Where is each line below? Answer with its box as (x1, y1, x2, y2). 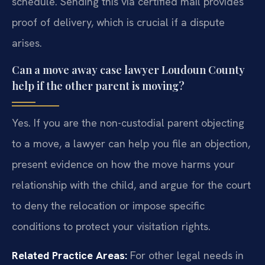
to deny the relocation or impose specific (12, 198, 205, 212)
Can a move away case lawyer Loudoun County (12, 62, 245, 77)
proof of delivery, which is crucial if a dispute (12, 15, 225, 30)
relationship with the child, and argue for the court (12, 177, 251, 192)
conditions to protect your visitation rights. (12, 219, 211, 233)
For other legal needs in (127, 248, 244, 263)
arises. (12, 36, 42, 50)
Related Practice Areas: (12, 248, 127, 263)
